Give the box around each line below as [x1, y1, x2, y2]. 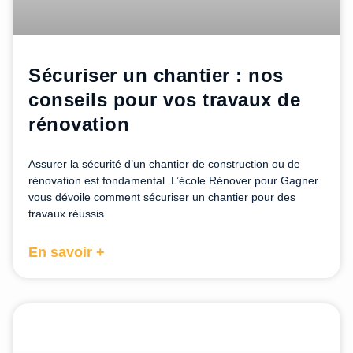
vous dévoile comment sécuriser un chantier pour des [28, 191, 295, 204]
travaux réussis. [28, 207, 107, 221]
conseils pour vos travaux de [28, 89, 300, 111]
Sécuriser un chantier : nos [28, 65, 284, 87]
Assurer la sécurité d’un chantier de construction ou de [28, 158, 300, 171]
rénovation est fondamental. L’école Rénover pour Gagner [28, 174, 318, 188]
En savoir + [28, 244, 105, 261]
